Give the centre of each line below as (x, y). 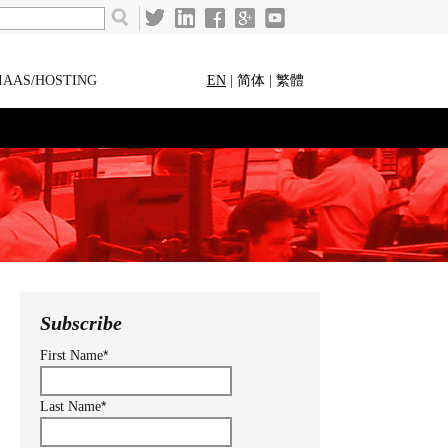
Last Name (70, 406)
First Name (71, 355)
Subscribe (81, 323)
